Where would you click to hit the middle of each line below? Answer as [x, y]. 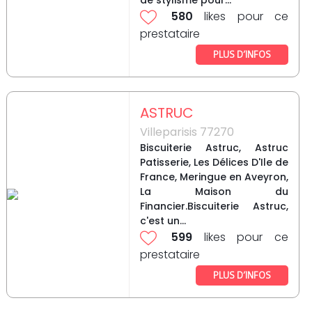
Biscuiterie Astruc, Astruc [214, 148]
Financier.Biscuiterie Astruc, [214, 206]
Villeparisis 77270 [187, 132]
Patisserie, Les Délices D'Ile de [214, 163]
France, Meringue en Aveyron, [214, 177]
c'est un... [163, 221]
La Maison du [214, 192]
